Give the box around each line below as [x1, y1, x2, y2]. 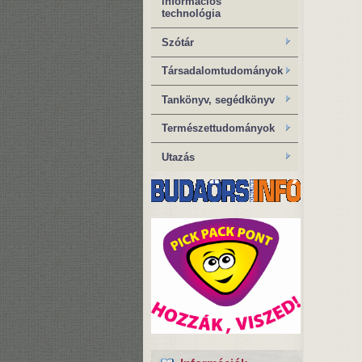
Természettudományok [162, 122, 275, 135]
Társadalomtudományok [162, 65, 283, 78]
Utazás [162, 150, 195, 163]
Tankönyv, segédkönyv [162, 93, 275, 106]
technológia [162, 7, 221, 20]
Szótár [162, 36, 194, 48]
